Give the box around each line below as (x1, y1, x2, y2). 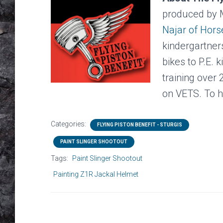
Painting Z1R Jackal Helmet (53, 170, 138, 178)
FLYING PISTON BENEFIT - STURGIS (97, 121, 182, 127)
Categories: (51, 119, 88, 128)
